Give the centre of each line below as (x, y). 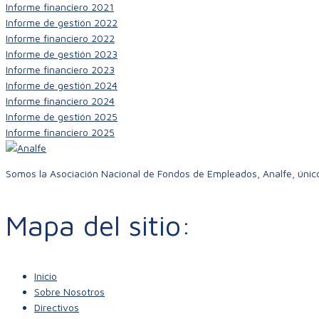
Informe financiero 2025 (60, 132)
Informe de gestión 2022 (62, 22)
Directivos (57, 307)
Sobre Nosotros (69, 291)
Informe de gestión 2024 (62, 85)
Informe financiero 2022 (60, 38)
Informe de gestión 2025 (62, 116)
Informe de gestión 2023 (62, 53)
